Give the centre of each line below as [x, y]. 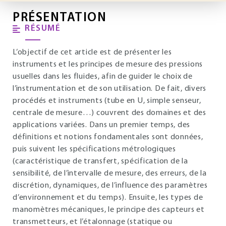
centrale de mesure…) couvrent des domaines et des [109, 113]
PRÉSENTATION [60, 18]
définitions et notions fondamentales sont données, [108, 137]
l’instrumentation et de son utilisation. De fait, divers [109, 89]
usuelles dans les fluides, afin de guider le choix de [103, 77]
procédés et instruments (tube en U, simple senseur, [107, 101]
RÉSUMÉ [43, 29]
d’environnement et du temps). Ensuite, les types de [108, 198]
